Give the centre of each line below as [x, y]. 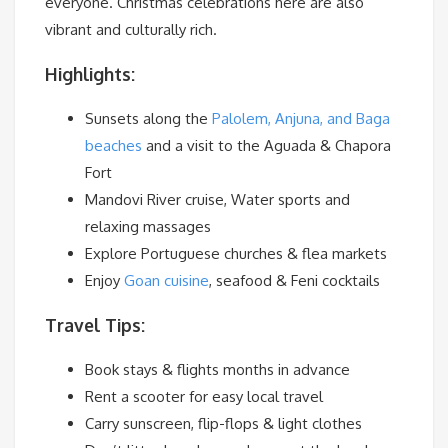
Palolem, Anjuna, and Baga [301, 119]
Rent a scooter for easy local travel [204, 397]
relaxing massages [148, 227]
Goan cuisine [166, 281]
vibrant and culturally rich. [131, 30]
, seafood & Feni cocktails [294, 281]
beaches [113, 146]
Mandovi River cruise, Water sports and [217, 200]
